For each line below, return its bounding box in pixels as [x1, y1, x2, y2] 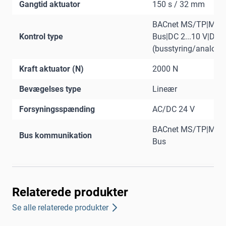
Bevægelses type [19, 84, 81, 94]
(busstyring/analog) [152, 44, 223, 54]
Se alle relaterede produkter [12, 202, 108, 212]
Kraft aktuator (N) [19, 64, 84, 74]
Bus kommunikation [19, 131, 92, 141]
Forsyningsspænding [19, 104, 95, 115]
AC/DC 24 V [152, 104, 195, 115]
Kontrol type [19, 32, 63, 42]
